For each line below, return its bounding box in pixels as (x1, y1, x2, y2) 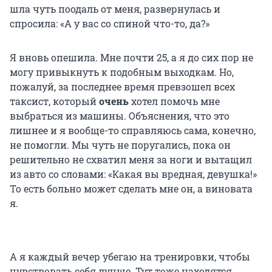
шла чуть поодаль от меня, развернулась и (10, 2, 220, 16)
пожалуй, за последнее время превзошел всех (10, 80, 235, 93)
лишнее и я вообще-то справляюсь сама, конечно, (10, 124, 256, 137)
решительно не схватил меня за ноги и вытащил (10, 153, 252, 166)
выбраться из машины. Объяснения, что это (10, 109, 229, 123)
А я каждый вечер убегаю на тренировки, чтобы (10, 250, 250, 263)
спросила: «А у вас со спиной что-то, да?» (10, 17, 209, 30)
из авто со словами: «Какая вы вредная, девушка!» (10, 168, 257, 181)
